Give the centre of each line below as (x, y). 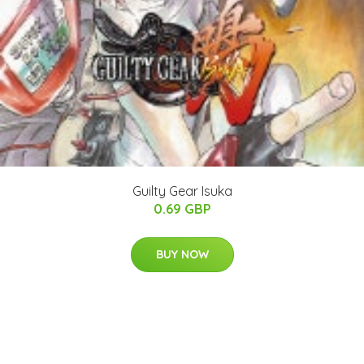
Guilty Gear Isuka (182, 191)
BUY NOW (182, 255)
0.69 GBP (182, 209)
